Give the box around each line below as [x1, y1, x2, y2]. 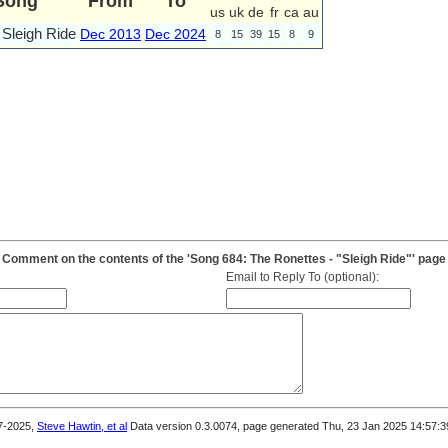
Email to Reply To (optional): [225, 270, 379, 284]
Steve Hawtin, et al [37, 419, 127, 432]
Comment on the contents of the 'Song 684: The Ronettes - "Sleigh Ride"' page [2, 252, 446, 266]
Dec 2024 [145, 25, 206, 42]
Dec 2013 [80, 25, 141, 42]
